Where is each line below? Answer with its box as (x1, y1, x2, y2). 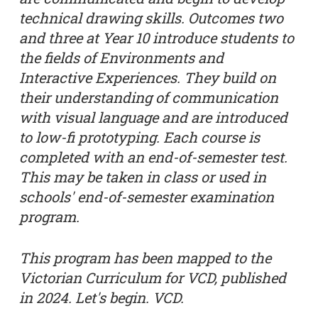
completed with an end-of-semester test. (18, 147, 287, 166)
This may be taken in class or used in (18, 167, 266, 186)
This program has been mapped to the (18, 248, 271, 267)
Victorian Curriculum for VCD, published (18, 268, 286, 287)
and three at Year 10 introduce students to (18, 28, 294, 47)
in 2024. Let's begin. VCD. (18, 287, 184, 307)
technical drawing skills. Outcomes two (18, 8, 283, 27)
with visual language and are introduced (18, 107, 287, 126)
